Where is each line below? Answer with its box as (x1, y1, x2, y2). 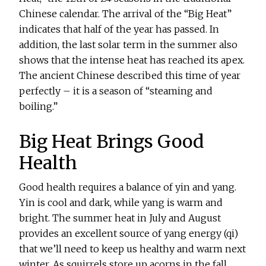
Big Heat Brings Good (19, 130, 205, 153)
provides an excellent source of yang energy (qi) (19, 227, 239, 240)
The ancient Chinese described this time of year (19, 69, 241, 82)
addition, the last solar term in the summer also (19, 39, 238, 51)
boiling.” (19, 100, 58, 113)
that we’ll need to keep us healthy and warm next (19, 243, 246, 255)
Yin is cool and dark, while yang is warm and (19, 197, 223, 209)
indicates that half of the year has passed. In (19, 23, 220, 36)
